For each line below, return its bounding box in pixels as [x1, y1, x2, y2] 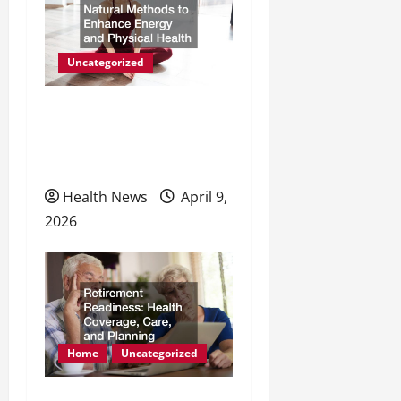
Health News [63, 187, 148, 208]
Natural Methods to [45, 99, 183, 127]
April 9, [177, 187, 227, 208]
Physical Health [45, 153, 155, 181]
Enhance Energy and [45, 126, 188, 154]
